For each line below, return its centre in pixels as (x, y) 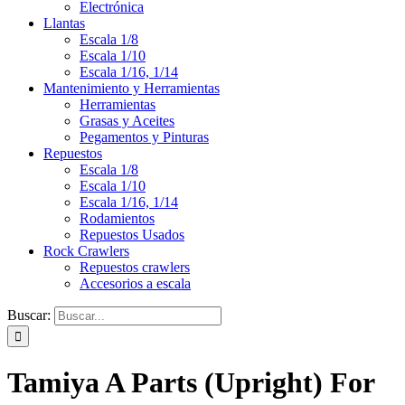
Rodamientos (117, 218)
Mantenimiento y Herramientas (132, 88)
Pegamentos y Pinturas (144, 137)
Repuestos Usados (132, 235)
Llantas (64, 23)
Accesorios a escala (135, 283)
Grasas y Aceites (127, 121)
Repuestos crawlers (135, 267)
